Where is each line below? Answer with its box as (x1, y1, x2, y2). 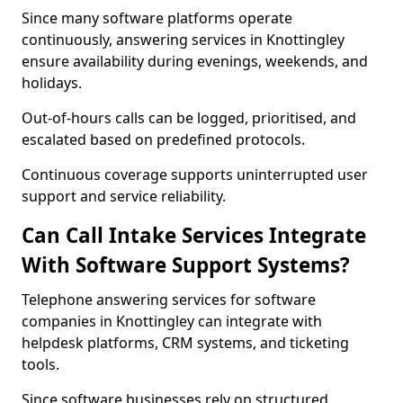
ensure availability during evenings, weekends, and (22, 51, 368, 71)
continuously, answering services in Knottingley (22, 30, 345, 49)
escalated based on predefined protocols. (22, 130, 305, 149)
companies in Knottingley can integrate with (22, 311, 322, 331)
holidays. (22, 73, 82, 93)
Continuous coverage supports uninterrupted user (22, 165, 368, 184)
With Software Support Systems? (22, 251, 350, 279)
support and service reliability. (22, 186, 226, 206)
